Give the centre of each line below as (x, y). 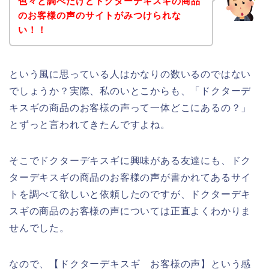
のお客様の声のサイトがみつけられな (99, 15)
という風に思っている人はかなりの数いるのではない (130, 74)
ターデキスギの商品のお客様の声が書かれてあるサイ (130, 177)
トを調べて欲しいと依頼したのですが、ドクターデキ (130, 194)
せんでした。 (39, 228)
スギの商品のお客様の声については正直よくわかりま (130, 211)
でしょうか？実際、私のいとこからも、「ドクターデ (130, 91)
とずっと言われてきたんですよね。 (90, 124)
